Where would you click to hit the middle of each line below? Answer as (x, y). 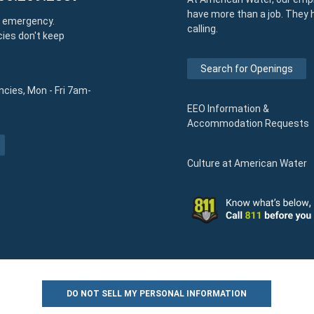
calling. (203, 28)
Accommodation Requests (248, 123)
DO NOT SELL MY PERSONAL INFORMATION (157, 293)
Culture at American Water (247, 163)
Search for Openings (247, 68)
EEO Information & (228, 108)
